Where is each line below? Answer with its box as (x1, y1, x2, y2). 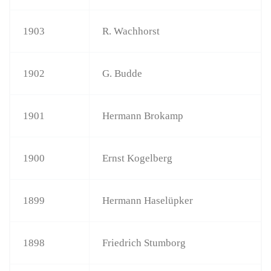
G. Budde (102, 67, 143, 79)
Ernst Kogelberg (102, 152, 173, 164)
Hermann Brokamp (102, 109, 184, 122)
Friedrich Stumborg (102, 237, 186, 249)
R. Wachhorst (102, 25, 160, 37)
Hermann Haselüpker (102, 194, 194, 206)
